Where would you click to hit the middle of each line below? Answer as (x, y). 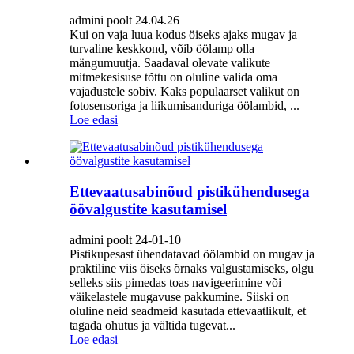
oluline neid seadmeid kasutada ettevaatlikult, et (188, 311)
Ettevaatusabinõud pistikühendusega (190, 191)
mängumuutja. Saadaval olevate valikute (170, 63)
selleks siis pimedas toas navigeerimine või (175, 282)
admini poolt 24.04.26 (124, 21)
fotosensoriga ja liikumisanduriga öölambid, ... (185, 106)
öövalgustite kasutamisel (148, 209)
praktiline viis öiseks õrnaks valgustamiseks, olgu (192, 268)
